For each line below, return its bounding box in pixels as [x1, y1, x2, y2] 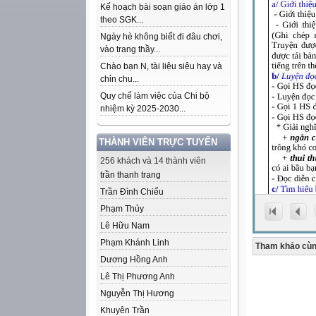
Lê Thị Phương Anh [100, 272, 175, 281]
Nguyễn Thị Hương [100, 288, 174, 298]
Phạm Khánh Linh [100, 238, 169, 248]
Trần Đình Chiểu [100, 187, 164, 197]
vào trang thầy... [100, 44, 160, 54]
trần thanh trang [100, 170, 161, 180]
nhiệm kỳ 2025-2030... [100, 104, 186, 114]
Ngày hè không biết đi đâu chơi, [100, 32, 222, 42]
